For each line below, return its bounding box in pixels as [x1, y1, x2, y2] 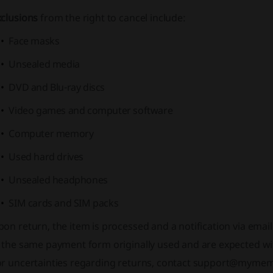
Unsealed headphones [9, 173, 108, 186]
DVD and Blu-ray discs [9, 80, 105, 94]
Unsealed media [9, 57, 80, 71]
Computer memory [9, 127, 94, 140]
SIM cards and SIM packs [9, 196, 119, 210]
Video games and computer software [9, 104, 173, 117]
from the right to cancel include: [38, 11, 186, 24]
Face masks [9, 34, 60, 48]
